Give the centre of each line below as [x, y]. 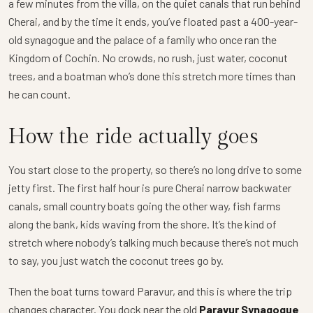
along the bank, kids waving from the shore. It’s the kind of [143, 224]
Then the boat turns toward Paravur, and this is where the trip [150, 291]
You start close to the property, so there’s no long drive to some [155, 169]
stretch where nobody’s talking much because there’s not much [153, 242]
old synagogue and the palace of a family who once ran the [143, 39]
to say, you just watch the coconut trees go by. [116, 260]
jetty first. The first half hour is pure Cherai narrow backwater [150, 187]
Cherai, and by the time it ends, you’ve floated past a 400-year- [153, 21]
